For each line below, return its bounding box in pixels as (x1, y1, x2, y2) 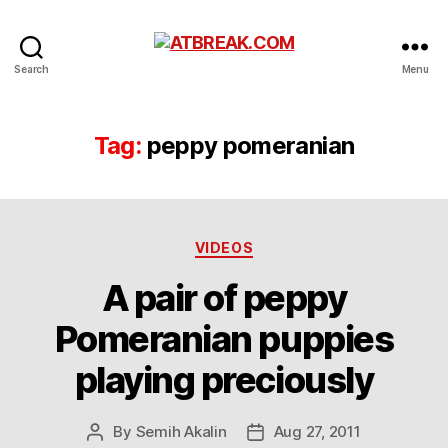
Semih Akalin (135, 421, 227, 441)
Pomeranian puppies (54, 316, 394, 361)
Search (14, 62, 49, 75)
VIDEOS (194, 239, 254, 256)
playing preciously (74, 357, 374, 402)
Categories (223, 233, 312, 254)
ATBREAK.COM (223, 59, 348, 81)
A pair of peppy (101, 275, 347, 320)
